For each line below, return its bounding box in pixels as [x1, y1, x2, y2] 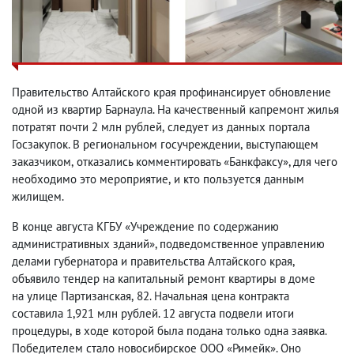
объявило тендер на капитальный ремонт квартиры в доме [12, 271, 315, 287]
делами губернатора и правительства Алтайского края [12, 254, 292, 269]
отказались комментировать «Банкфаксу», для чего [77, 154, 337, 170]
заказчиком [12, 154, 71, 170]
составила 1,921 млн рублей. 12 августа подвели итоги [12, 306, 294, 322]
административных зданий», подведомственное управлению [12, 236, 325, 252]
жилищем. [12, 189, 64, 205]
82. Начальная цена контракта [137, 288, 289, 304]
